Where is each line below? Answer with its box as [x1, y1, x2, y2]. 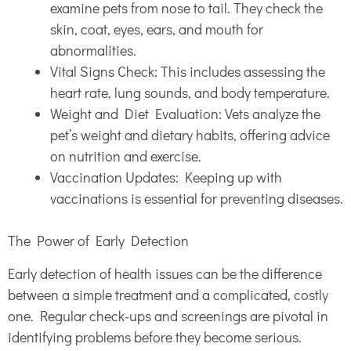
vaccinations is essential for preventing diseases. [50, 188, 343, 208]
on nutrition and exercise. [50, 146, 201, 165]
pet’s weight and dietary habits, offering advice [50, 125, 330, 144]
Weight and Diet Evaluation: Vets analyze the [50, 103, 320, 123]
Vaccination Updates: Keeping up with [50, 167, 282, 186]
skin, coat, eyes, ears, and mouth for [50, 19, 263, 38]
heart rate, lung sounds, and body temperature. [50, 82, 330, 102]
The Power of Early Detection [8, 230, 189, 250]
